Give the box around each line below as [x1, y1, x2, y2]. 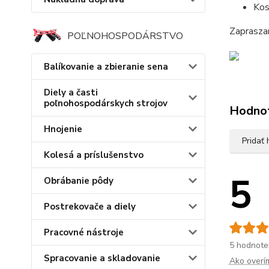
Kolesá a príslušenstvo [44, 149, 144, 162]
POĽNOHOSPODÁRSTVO [67, 29, 183, 43]
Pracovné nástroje [44, 226, 124, 239]
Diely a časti [44, 86, 98, 99]
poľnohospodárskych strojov [44, 97, 168, 110]
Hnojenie [44, 123, 82, 136]
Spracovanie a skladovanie [44, 252, 160, 265]
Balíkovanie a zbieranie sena [44, 61, 168, 73]
